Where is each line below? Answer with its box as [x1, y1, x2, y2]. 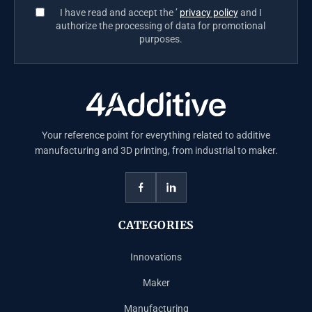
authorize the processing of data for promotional [56, 19, 265, 31]
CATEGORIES [118, 218, 194, 233]
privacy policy [179, 6, 238, 18]
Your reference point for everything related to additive [42, 130, 270, 141]
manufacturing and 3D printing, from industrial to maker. [34, 145, 278, 157]
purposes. [139, 33, 182, 45]
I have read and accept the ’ [59, 6, 180, 18]
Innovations [130, 251, 182, 263]
